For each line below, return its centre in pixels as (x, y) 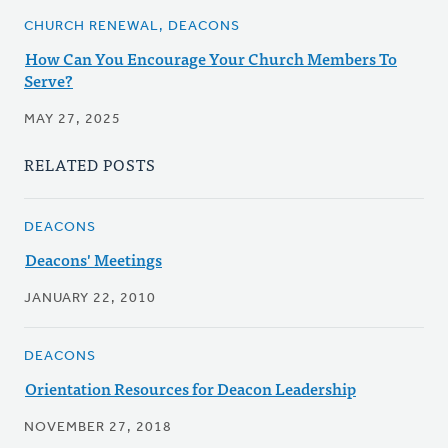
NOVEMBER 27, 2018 (98, 428)
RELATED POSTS (90, 164)
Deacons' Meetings (93, 259)
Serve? (48, 80)
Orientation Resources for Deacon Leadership (190, 388)
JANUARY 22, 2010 (90, 299)
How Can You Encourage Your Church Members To (211, 58)
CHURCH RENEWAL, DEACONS (132, 27)
